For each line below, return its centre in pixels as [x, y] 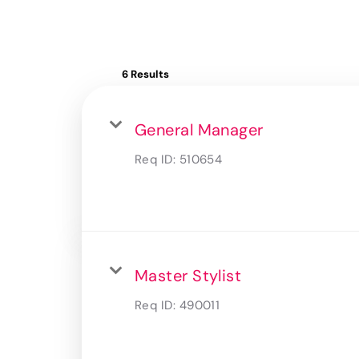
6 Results [145, 74]
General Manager [199, 129]
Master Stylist [188, 275]
